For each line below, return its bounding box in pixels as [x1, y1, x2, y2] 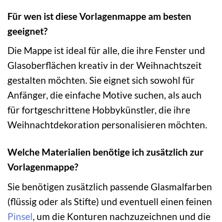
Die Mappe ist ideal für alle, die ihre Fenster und [7, 45, 205, 56]
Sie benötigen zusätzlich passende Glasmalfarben [7, 180, 212, 192]
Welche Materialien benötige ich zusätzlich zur [7, 146, 204, 158]
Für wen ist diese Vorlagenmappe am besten [7, 10, 191, 22]
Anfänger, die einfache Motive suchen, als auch [7, 89, 202, 101]
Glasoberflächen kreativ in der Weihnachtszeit [7, 59, 202, 71]
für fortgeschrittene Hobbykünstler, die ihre [7, 104, 190, 116]
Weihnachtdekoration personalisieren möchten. [7, 119, 207, 131]
